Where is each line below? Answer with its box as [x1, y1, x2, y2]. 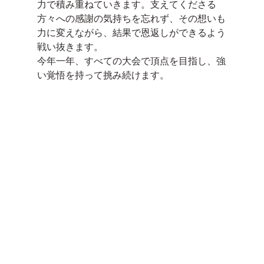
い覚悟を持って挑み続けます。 [37, 69, 169, 81]
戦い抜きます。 [37, 41, 103, 52]
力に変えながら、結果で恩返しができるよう [37, 27, 226, 38]
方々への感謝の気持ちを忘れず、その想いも [37, 12, 226, 24]
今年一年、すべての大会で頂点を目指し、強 [37, 55, 226, 67]
